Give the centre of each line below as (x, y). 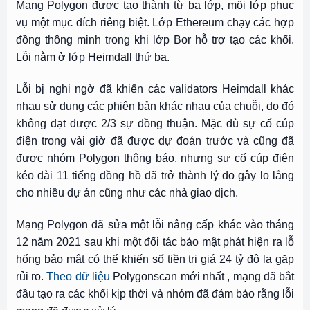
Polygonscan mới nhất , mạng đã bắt (202, 277)
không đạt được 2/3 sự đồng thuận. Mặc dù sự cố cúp (155, 124)
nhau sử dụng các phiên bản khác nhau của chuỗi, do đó (155, 107)
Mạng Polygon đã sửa (73, 225)
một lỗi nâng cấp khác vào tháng (212, 225)
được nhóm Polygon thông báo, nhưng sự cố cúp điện (155, 158)
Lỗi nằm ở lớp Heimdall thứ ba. (94, 57)
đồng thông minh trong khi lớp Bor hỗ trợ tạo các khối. (155, 40)
